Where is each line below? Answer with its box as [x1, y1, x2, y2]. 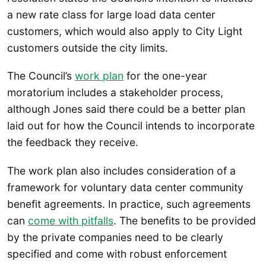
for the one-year [123, 69, 207, 83]
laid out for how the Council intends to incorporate [7, 119, 255, 132]
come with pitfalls [28, 214, 113, 227]
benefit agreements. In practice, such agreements [7, 197, 251, 210]
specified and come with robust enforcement [7, 247, 227, 260]
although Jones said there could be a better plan [7, 103, 245, 116]
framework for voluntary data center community [7, 180, 243, 194]
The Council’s [7, 69, 75, 83]
